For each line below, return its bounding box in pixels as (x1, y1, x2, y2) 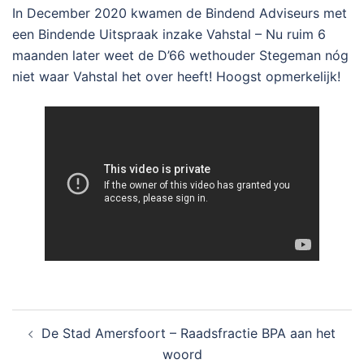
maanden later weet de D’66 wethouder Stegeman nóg (12, 47, 349, 63)
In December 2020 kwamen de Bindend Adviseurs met (12, 5, 347, 21)
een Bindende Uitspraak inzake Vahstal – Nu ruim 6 (12, 26, 326, 42)
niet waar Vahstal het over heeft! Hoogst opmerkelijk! (12, 68, 340, 84)
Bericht (11, 308, 80, 332)
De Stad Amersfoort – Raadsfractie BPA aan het (41, 325, 336, 342)
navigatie (11, 331, 98, 355)
